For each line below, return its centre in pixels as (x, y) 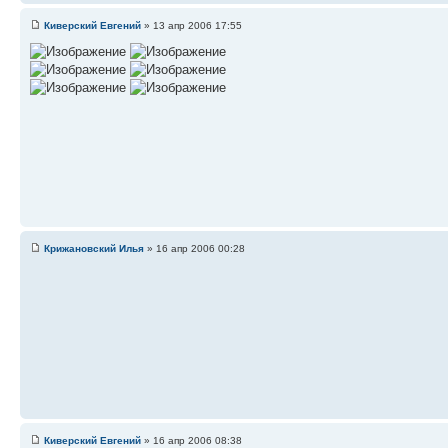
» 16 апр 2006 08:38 (191, 440)
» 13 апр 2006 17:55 (191, 25)
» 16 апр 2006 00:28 (194, 248)
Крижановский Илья (94, 248)
